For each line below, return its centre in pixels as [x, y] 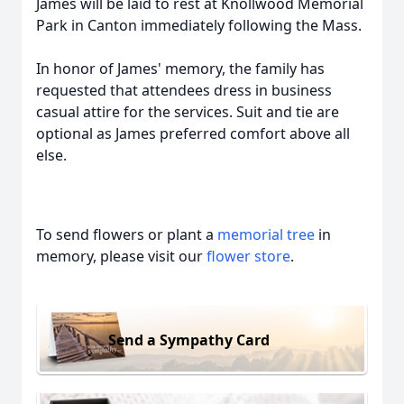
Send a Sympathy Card [189, 340]
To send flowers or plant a [127, 234]
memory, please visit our [121, 256]
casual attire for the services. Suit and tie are [188, 112]
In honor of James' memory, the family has [180, 69]
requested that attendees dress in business [184, 90]
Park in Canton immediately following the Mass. [199, 25]
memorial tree [266, 234]
